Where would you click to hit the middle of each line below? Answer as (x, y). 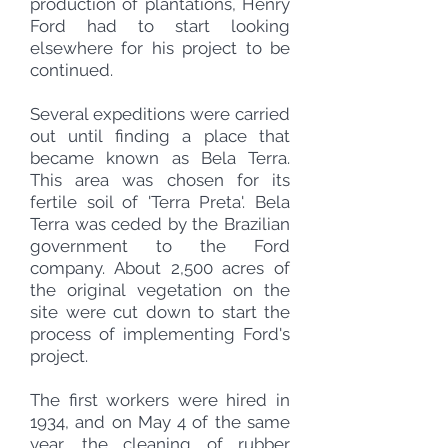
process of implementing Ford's (160, 334)
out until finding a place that (160, 136)
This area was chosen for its (160, 180)
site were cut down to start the (160, 312)
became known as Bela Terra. (160, 158)
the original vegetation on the (160, 290)
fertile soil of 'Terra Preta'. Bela (160, 202)
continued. (71, 70)
